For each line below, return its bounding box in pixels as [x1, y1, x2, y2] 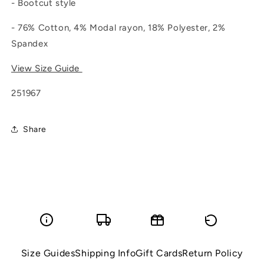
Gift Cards [136, 247, 183, 259]
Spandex [11, 38, 48, 49]
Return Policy [182, 247, 243, 259]
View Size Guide [11, 63, 82, 74]
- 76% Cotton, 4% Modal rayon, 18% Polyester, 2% [11, 22, 226, 34]
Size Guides [21, 247, 75, 259]
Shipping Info [75, 247, 136, 259]
